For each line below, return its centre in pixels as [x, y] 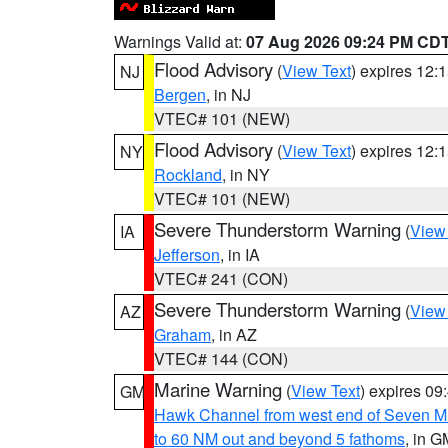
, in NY [246, 174]
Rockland [188, 174]
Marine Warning [218, 389]
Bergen [180, 94]
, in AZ [234, 334]
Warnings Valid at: [180, 41]
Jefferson [187, 254]
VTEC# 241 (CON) [221, 278]
